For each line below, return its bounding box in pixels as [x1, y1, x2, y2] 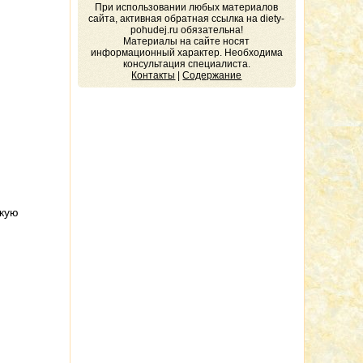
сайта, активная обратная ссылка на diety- [88, 13, 285, 24]
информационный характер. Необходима [90, 47, 283, 58]
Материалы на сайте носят [123, 36, 250, 47]
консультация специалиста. [122, 58, 250, 70]
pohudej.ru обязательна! [130, 24, 243, 36]
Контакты [131, 70, 176, 81]
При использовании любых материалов [95, 2, 279, 13]
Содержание [182, 70, 242, 81]
